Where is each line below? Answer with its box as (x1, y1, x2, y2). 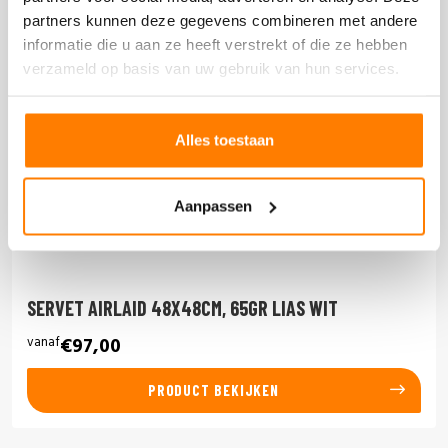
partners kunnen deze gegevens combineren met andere (23, 11, 418, 28)
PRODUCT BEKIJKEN (147, 381, 280, 399)
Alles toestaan (174, 131, 274, 149)
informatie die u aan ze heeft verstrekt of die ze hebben (23, 35, 407, 52)
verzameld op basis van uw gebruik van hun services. (23, 59, 400, 76)
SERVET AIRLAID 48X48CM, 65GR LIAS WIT (26, 295, 338, 320)
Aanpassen (173, 197, 252, 214)
